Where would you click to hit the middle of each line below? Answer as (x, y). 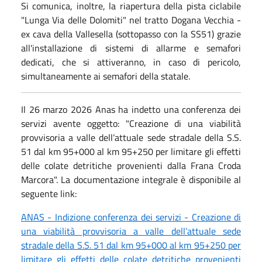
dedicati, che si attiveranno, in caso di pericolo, (131, 62)
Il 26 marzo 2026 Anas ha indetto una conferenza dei (131, 109)
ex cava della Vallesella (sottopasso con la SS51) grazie (131, 34)
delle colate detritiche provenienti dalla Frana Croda (131, 165)
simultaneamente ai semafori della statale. (106, 76)
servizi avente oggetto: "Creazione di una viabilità (131, 123)
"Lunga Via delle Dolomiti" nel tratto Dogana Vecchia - (131, 20)
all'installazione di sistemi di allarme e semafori (131, 48)
